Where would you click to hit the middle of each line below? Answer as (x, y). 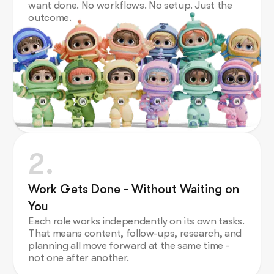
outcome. (50, 18)
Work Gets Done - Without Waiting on (134, 189)
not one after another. (79, 257)
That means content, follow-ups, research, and (135, 233)
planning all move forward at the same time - (129, 245)
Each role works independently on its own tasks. (136, 221)
